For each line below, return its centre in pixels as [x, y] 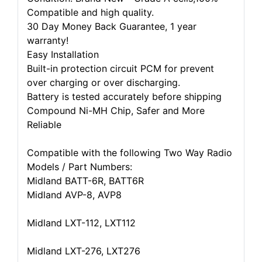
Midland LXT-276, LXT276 [84, 251]
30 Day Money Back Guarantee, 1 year [112, 26]
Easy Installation [63, 54]
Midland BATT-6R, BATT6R [85, 181]
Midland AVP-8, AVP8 [74, 195]
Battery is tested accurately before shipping [124, 96]
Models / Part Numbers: [80, 167]
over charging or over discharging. [104, 82]
